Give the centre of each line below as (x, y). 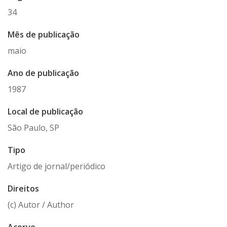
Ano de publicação (43, 73)
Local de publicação (45, 111)
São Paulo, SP (33, 128)
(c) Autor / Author (41, 205)
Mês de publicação (44, 34)
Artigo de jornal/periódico (56, 166)
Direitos (23, 188)
